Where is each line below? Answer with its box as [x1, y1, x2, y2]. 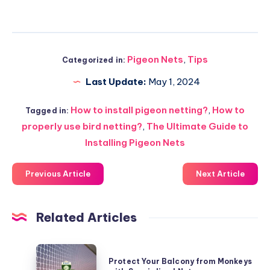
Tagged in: [25, 105, 69, 115]
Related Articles [36, 209, 137, 225]
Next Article [196, 168, 245, 178]
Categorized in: [61, 55, 126, 64]
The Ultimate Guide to [146, 120, 248, 132]
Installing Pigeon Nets [85, 136, 185, 148]
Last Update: [86, 75, 146, 87]
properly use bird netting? [22, 120, 142, 132]
